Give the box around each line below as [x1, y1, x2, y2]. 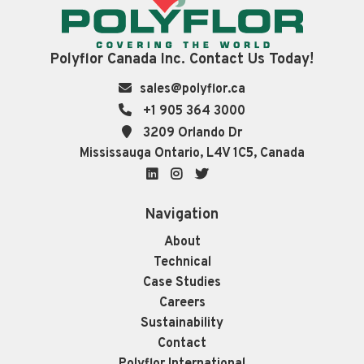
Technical [153, 254, 211, 271]
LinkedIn [170, 164, 220, 181]
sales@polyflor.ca [140, 80, 245, 97]
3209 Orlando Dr [140, 124, 242, 141]
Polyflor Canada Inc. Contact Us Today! [50, 50, 314, 70]
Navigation [145, 205, 219, 224]
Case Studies [143, 275, 221, 292]
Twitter [217, 164, 261, 181]
